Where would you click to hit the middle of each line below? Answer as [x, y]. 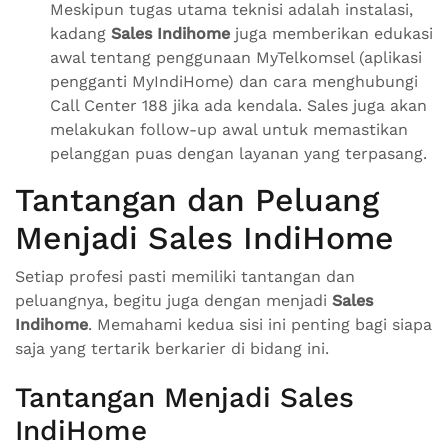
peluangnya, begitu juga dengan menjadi [173, 301]
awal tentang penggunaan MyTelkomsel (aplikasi [236, 58]
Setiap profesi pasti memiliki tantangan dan [185, 277]
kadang [80, 34]
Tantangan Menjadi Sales [184, 398]
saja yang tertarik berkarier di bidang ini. [172, 349]
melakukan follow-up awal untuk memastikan [229, 130]
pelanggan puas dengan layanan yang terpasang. [238, 154]
